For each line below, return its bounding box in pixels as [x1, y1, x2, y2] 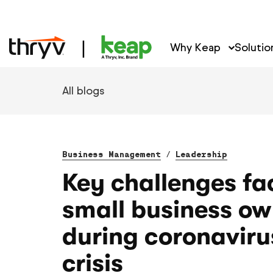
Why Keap [170, 41, 224, 54]
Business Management [62, 149, 161, 160]
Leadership [175, 149, 227, 160]
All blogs [62, 84, 105, 97]
